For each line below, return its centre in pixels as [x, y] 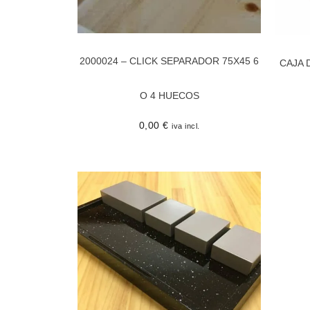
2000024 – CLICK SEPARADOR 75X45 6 [169, 61]
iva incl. [186, 126]
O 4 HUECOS [169, 95]
